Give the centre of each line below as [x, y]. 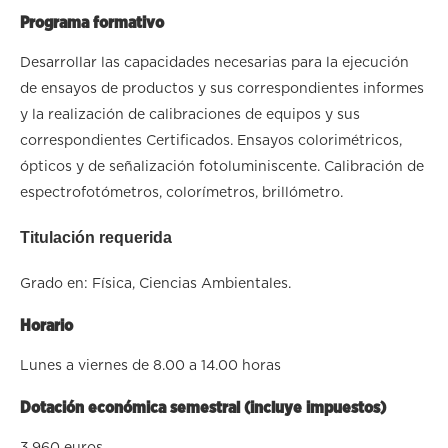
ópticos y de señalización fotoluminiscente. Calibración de [222, 166]
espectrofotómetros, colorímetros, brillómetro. [181, 192]
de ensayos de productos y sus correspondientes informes [222, 88]
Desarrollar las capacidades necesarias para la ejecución [214, 62]
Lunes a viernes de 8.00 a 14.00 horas [150, 365]
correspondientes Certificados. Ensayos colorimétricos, [211, 140]
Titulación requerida [96, 237]
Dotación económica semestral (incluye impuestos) [203, 407]
